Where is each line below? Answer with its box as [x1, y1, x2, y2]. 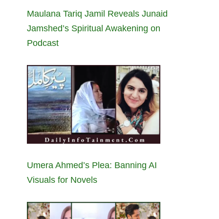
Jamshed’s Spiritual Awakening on [27, 23, 160, 33]
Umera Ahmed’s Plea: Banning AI [27, 160, 157, 170]
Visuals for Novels [27, 175, 97, 185]
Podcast [27, 38, 59, 48]
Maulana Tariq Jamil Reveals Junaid [27, 8, 168, 19]
